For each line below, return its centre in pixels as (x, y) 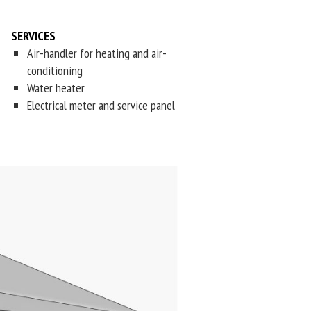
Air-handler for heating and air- (96, 53)
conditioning (54, 70)
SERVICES (33, 36)
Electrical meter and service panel (101, 105)
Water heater (56, 88)
